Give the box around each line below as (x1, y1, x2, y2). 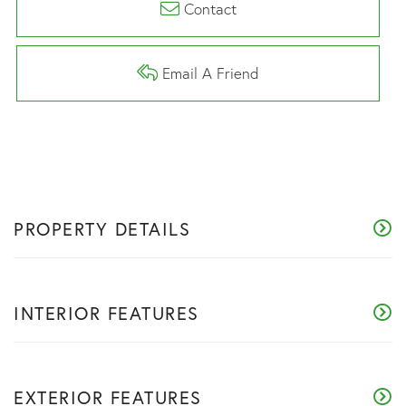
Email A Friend (162, 63, 259, 83)
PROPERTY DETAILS (14, 217, 190, 242)
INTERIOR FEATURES (14, 301, 199, 326)
